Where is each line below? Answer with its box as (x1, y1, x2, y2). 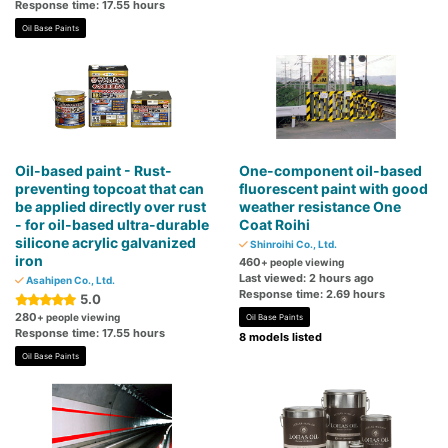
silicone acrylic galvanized (15, 234, 196, 252)
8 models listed (239, 330, 322, 345)
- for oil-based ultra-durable (15, 216, 209, 234)
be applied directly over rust (15, 198, 206, 216)
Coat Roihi (239, 216, 310, 234)
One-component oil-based (239, 162, 422, 180)
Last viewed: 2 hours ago (239, 271, 374, 286)
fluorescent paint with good (239, 180, 428, 198)
